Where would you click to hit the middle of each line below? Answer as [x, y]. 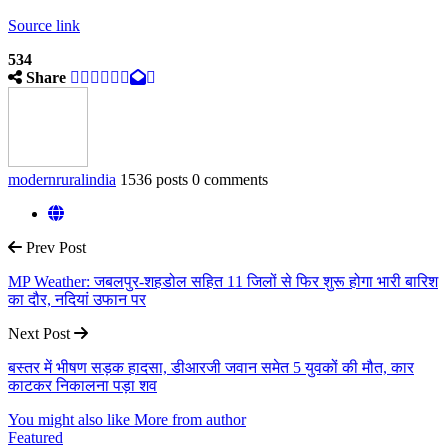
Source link [44, 25]
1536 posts [154, 179]
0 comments [230, 179]
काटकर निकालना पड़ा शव [82, 385]
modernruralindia [62, 179]
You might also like [69, 419]
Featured [35, 437]
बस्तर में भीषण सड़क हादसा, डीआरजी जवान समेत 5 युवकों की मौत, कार [211, 367]
